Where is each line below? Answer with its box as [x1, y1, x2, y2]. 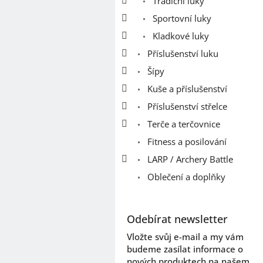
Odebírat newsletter [127, 211, 228, 226]
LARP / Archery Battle [145, 153, 233, 165]
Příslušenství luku [145, 47, 218, 59]
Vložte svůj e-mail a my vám [127, 230, 244, 242]
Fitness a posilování [145, 135, 227, 147]
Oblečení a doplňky [145, 170, 225, 183]
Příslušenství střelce [145, 100, 227, 112]
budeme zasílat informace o [127, 242, 243, 255]
